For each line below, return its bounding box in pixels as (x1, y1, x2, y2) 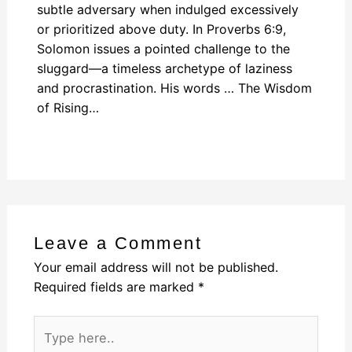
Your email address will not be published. (33, 259, 278, 276)
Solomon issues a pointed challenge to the (37, 41, 291, 57)
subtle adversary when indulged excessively (37, 2, 299, 18)
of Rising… (37, 100, 100, 116)
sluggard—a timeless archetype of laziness (37, 60, 293, 77)
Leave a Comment (33, 233, 203, 254)
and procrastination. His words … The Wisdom (37, 80, 313, 97)
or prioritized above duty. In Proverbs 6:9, (37, 21, 287, 38)
